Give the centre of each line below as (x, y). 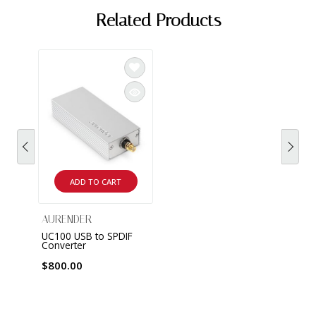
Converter (64, 245)
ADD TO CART (96, 181)
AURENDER (67, 220)
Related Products (158, 20)
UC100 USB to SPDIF (87, 236)
